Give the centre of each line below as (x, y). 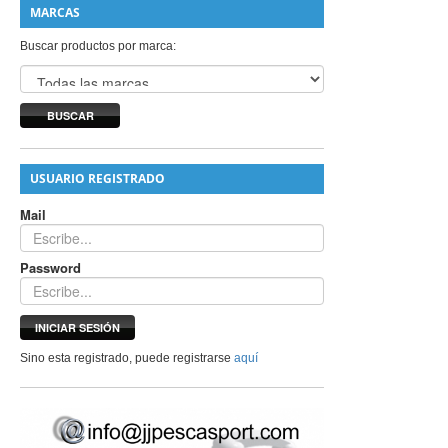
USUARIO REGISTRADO (98, 178)
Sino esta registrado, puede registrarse (127, 358)
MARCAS (55, 12)
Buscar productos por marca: (98, 46)
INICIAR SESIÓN (78, 327)
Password (51, 267)
